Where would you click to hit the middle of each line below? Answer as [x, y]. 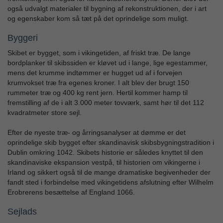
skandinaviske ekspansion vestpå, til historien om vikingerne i [104, 163]
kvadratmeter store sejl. [45, 113]
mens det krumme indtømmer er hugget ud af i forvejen [95, 73]
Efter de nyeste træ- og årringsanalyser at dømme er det [97, 133]
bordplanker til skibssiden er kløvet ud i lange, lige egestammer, [108, 63]
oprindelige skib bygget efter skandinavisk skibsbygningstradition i [111, 143]
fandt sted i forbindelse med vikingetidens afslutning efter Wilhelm [111, 182]
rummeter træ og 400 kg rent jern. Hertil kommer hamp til [98, 93]
